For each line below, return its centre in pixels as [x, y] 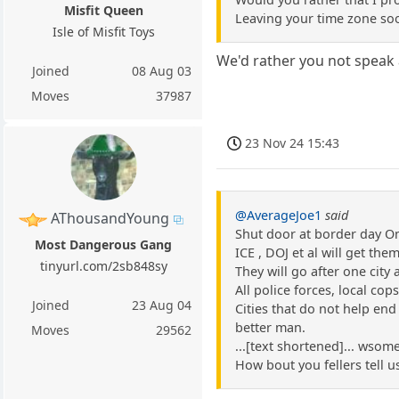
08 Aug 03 [162, 71]
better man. [271, 327]
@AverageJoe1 [279, 215]
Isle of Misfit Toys [103, 32]
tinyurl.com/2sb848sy [103, 266]
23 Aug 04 [162, 305]
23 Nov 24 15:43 [293, 143]
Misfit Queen [103, 11]
